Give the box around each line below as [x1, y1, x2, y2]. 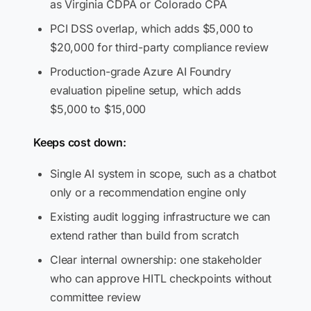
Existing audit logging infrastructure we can [50, 210, 271, 224]
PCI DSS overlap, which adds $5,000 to [50, 22, 253, 35]
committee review [50, 290, 141, 304]
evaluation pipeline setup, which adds [50, 83, 241, 97]
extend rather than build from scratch [50, 228, 239, 242]
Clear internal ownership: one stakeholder [50, 253, 262, 267]
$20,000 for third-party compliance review [50, 40, 269, 54]
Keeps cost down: [33, 135, 126, 149]
